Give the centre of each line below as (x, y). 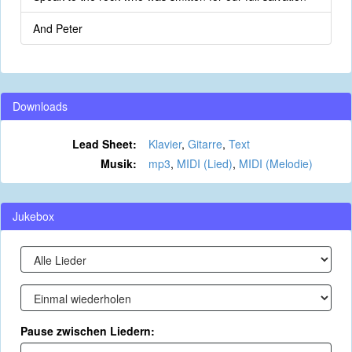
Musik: (118, 163)
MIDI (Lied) (204, 163)
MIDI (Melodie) (275, 163)
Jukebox (33, 216)
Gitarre (205, 144)
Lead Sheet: (104, 144)
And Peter (58, 28)
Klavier (165, 144)
